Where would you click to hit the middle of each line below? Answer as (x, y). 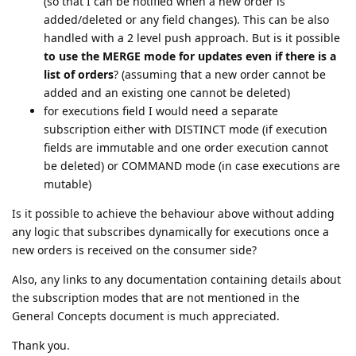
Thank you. (41, 345)
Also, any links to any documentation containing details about (176, 279)
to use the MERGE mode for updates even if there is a (190, 56)
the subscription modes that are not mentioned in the (156, 297)
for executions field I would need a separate (161, 110)
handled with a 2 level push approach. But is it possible (192, 37)
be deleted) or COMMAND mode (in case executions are (192, 165)
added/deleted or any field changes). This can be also (186, 19)
